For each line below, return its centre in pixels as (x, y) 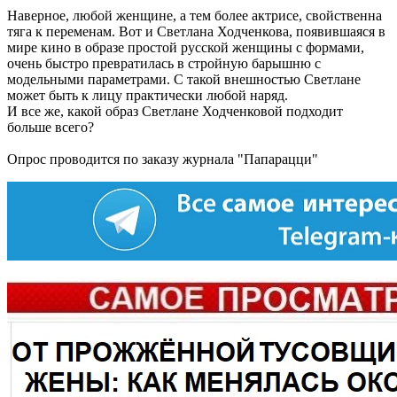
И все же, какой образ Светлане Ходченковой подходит (175, 112)
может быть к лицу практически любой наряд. (148, 96)
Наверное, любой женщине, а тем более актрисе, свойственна (195, 16)
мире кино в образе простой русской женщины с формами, (186, 48)
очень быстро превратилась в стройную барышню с (164, 64)
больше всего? (51, 128)
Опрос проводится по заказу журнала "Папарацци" (163, 160)
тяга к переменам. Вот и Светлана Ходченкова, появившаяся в (196, 32)
